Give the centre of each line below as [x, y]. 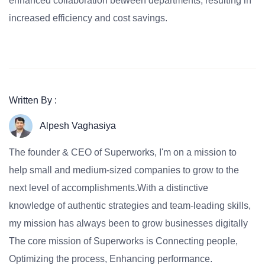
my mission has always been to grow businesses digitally [128, 223]
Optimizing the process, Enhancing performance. [111, 259]
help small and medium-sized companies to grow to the [124, 170]
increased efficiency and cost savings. [88, 18]
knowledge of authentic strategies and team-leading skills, [130, 206]
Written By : [33, 100]
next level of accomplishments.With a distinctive [109, 188]
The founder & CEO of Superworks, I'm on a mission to [123, 152]
